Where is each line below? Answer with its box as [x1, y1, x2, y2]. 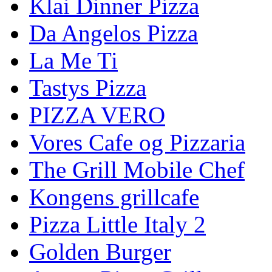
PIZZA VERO [29, 102, 165, 128]
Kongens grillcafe [29, 184, 199, 210]
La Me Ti [29, 47, 118, 73]
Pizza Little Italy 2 [29, 211, 206, 237]
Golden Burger [29, 239, 171, 265]
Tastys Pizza [29, 75, 146, 101]
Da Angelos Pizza [29, 20, 198, 46]
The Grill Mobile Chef [29, 157, 245, 183]
